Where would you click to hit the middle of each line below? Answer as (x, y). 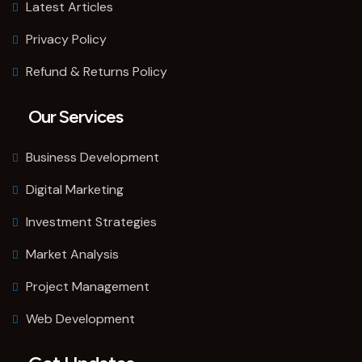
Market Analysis (72, 255)
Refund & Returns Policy (97, 72)
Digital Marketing (75, 190)
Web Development (80, 319)
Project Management (88, 287)
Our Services (76, 117)
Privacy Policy (66, 40)
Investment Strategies (91, 222)
